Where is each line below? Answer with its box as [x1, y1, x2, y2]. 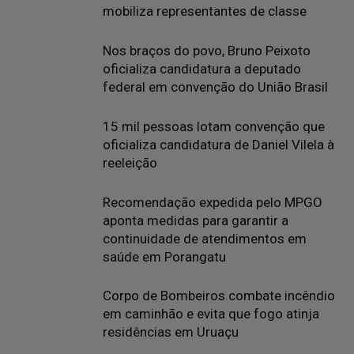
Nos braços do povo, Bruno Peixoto [103, 43, 311, 58]
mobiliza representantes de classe [103, 3, 307, 19]
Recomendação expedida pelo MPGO [103, 194, 322, 210]
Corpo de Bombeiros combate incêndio [103, 288, 335, 303]
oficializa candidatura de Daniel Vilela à [103, 137, 334, 153]
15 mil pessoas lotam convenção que [103, 119, 325, 134]
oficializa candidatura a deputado [103, 61, 301, 77]
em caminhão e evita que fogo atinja [103, 306, 319, 322]
